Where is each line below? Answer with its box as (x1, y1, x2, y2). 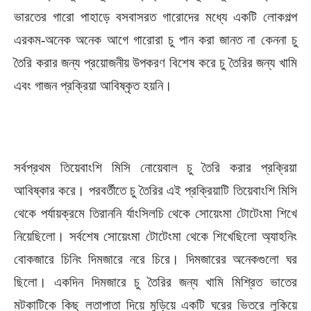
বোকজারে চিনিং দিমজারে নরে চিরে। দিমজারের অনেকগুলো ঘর (14, 252, 297, 267)
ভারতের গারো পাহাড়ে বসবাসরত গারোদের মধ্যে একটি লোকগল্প (14, 10, 297, 24)
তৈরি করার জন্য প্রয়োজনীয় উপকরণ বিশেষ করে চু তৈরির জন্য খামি (14, 56, 297, 70)
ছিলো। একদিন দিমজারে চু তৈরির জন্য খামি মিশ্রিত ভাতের (14, 275, 297, 289)
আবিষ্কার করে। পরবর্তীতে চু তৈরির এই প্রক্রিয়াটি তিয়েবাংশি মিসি (14, 183, 297, 198)
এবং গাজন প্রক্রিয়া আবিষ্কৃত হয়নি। (14, 78, 172, 93)
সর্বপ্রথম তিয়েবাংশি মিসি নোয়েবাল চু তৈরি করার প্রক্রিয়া (14, 160, 297, 175)
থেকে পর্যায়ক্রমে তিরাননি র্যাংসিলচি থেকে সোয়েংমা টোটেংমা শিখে (14, 206, 297, 221)
